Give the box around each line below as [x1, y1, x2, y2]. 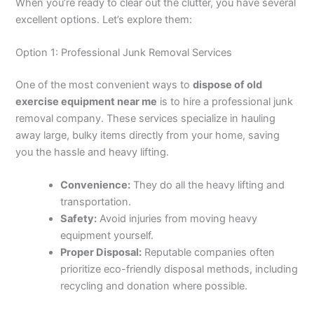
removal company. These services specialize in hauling [15, 111, 276, 125]
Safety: [60, 212, 97, 226]
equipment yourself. [60, 229, 154, 243]
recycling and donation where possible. [60, 280, 248, 293]
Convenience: [60, 179, 131, 192]
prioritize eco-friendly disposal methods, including [60, 263, 299, 276]
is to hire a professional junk [157, 95, 294, 108]
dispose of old [193, 78, 263, 91]
